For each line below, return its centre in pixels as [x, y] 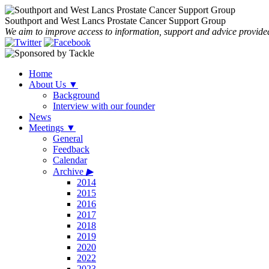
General [68, 138]
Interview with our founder [104, 106]
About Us [49, 84]
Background [76, 95]
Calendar [70, 160]
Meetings [47, 128]
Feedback [71, 149]
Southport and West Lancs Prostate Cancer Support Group [115, 21]
